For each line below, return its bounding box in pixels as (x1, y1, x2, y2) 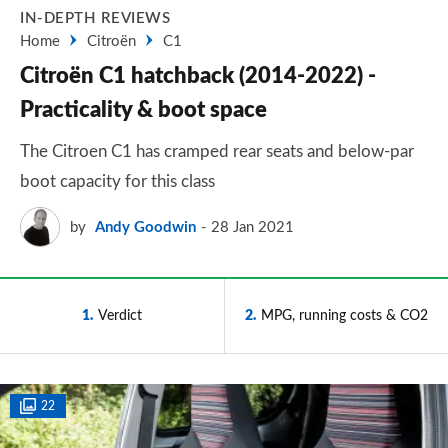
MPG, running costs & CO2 (261, 308, 428, 323)
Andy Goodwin (95, 219, 196, 235)
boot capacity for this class (20, 173, 215, 190)
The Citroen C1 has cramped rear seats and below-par (20, 143, 414, 160)
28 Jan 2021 (211, 219, 294, 235)
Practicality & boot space (20, 99, 267, 121)
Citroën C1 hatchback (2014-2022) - (20, 65, 376, 87)
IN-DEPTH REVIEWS (20, 11, 170, 26)
